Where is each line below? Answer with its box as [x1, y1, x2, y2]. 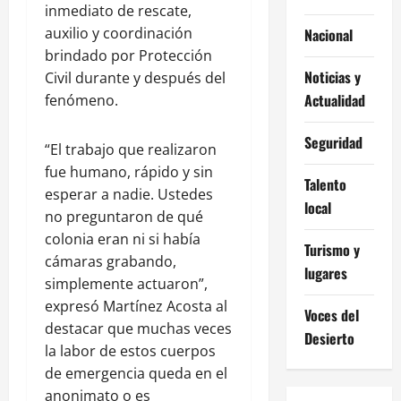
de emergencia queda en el [45, 363, 227, 384]
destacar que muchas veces [45, 319, 232, 339]
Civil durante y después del [45, 68, 226, 89]
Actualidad [303, 90, 365, 112]
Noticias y [303, 66, 361, 89]
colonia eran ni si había [45, 229, 200, 250]
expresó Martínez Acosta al [45, 296, 227, 317]
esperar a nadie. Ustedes [45, 184, 213, 205]
